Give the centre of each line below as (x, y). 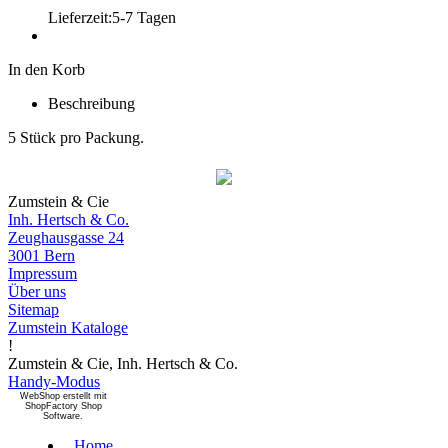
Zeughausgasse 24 (66, 237)
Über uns (37, 291)
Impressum (42, 273)
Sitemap (33, 309)
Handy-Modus (54, 381)
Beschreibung (91, 103)
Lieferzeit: (80, 17)
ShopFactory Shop (63, 405)
